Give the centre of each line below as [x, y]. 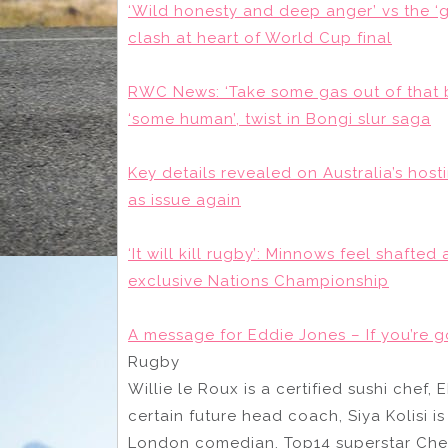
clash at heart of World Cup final [260, 37]
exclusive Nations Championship [258, 280]
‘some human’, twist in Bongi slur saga [279, 118]
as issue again [184, 199]
